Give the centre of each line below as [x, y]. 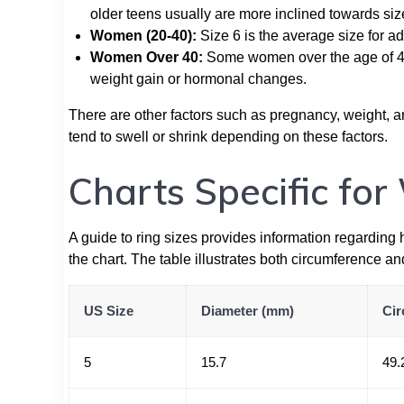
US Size [109, 310]
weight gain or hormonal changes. [198, 78]
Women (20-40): [143, 35]
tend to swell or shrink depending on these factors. [228, 136]
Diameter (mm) [248, 310]
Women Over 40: [147, 57]
